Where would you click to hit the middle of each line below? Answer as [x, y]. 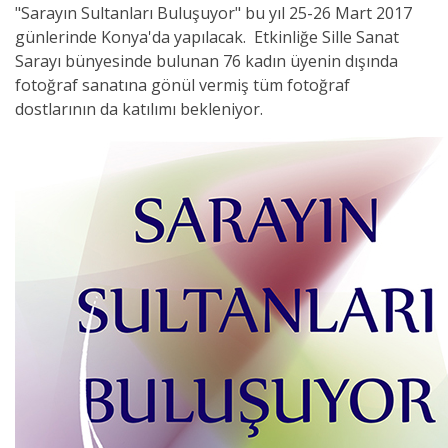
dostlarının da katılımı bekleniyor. [139, 109]
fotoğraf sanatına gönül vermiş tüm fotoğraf [182, 85]
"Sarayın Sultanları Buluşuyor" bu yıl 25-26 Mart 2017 [213, 13]
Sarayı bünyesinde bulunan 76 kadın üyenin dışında [206, 61]
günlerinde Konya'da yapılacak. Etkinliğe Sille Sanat [207, 37]
